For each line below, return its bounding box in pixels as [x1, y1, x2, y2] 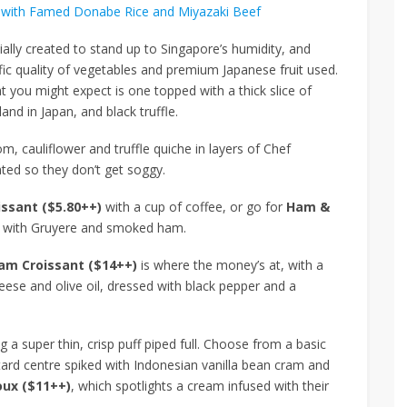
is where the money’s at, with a [141, 255, 323, 273]
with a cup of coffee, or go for [102, 197, 286, 215]
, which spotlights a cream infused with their [71, 376, 329, 394]
